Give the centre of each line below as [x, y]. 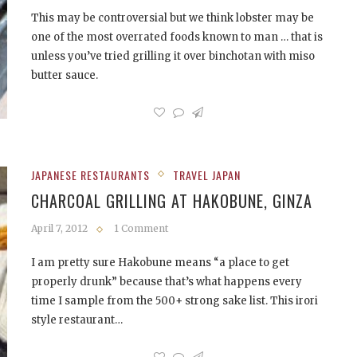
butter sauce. [65, 75]
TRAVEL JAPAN [207, 175]
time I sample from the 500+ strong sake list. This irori [175, 301]
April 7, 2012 [59, 228]
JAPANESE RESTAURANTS [90, 175]
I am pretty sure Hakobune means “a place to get [160, 263]
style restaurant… [77, 320]
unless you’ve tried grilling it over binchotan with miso [173, 56]
